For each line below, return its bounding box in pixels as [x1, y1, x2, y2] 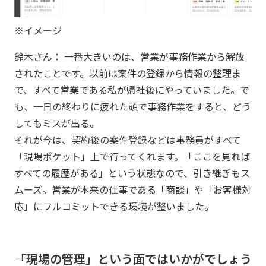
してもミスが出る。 [14, 116, 99, 131]
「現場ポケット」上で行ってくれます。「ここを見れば [14, 149, 250, 164]
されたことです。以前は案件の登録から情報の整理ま [14, 66, 241, 81]
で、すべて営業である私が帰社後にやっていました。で [14, 83, 249, 97]
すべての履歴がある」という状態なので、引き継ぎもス [14, 166, 250, 180]
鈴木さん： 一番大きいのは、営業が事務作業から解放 [14, 49, 245, 64]
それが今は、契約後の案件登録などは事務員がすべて [14, 132, 241, 147]
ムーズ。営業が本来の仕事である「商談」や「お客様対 [14, 182, 251, 197]
